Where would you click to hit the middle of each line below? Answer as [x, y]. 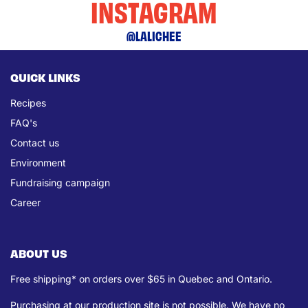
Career [25, 202]
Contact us [35, 142]
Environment [38, 162]
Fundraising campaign [60, 182]
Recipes [28, 102]
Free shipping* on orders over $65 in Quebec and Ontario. [141, 278]
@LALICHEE [154, 35]
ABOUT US [39, 253]
